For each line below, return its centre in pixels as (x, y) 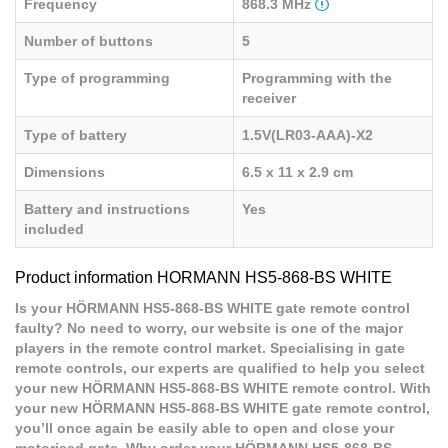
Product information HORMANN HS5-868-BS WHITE (203, 278)
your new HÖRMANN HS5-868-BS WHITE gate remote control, (222, 408)
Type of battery (75, 135)
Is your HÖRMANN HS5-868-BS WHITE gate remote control (212, 308)
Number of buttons (88, 41)
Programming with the (317, 78)
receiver (269, 98)
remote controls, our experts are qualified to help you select (220, 368)
